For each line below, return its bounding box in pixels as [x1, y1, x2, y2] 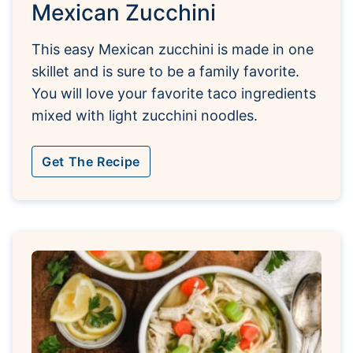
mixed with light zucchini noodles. [32, 106, 258, 124]
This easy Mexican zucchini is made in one [32, 40, 314, 58]
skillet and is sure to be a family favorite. [32, 62, 299, 80]
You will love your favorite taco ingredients [32, 84, 316, 102]
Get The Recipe [42, 153, 140, 169]
